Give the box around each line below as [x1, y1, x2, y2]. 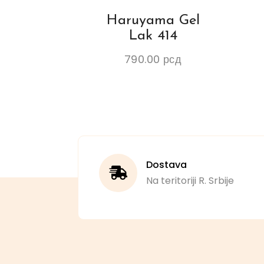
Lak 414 [128, 29, 177, 44]
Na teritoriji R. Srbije [146, 174, 235, 188]
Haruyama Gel [106, 14, 200, 28]
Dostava [146, 158, 187, 172]
